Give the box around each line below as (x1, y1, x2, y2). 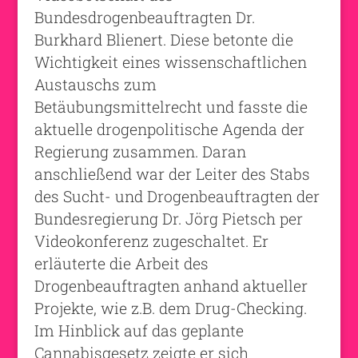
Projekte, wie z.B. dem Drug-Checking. (34, 297, 307, 318)
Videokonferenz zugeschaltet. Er (34, 230, 268, 251)
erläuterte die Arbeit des (34, 253, 209, 273)
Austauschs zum (34, 74, 157, 94)
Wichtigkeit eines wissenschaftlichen (34, 51, 307, 72)
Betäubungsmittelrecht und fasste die (34, 96, 308, 117)
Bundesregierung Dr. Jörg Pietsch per (34, 208, 303, 229)
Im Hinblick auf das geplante (34, 320, 244, 340)
